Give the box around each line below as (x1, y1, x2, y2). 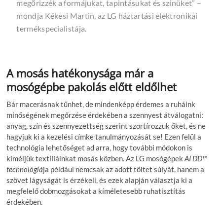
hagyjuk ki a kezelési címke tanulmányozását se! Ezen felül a (6, 132, 202, 141)
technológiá (6, 164, 43, 174)
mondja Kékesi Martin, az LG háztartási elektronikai (16, 10, 198, 20)
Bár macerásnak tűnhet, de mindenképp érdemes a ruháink (6, 99, 196, 109)
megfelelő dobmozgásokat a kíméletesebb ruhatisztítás (6, 186, 186, 195)
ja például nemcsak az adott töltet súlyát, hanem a (43, 164, 205, 174)
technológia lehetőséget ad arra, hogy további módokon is (6, 143, 193, 152)
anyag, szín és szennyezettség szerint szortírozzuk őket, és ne (6, 121, 206, 130)
